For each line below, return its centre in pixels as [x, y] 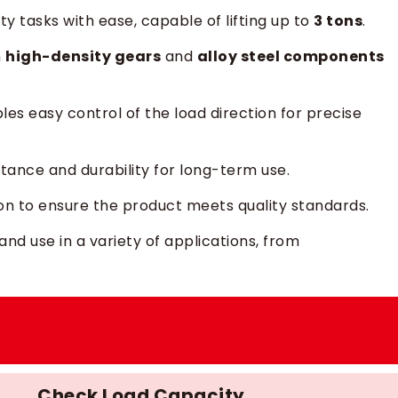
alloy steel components [291, 56]
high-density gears [83, 56]
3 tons [338, 21]
